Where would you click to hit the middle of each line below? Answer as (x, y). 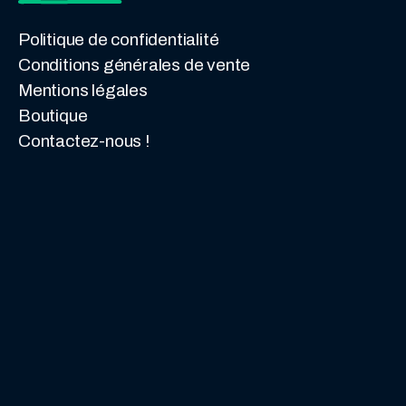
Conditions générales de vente (135, 65)
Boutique (53, 116)
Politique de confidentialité (119, 40)
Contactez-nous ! (84, 141)
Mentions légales (83, 91)
